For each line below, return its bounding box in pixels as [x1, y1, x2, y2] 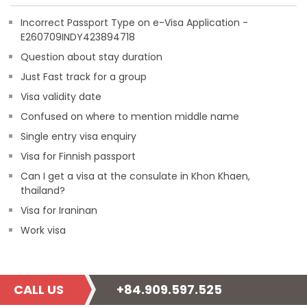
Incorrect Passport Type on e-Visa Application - [21, 16, 248, 29]
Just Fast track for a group [21, 70, 147, 84]
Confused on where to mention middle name [21, 110, 239, 123]
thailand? [21, 184, 65, 197]
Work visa [21, 223, 66, 237]
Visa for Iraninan [21, 204, 97, 217]
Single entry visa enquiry [21, 130, 136, 143]
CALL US [14, 281, 64, 298]
